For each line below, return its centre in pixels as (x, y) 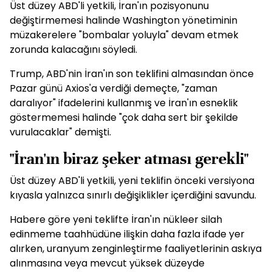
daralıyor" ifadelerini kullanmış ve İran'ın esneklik (124, 103)
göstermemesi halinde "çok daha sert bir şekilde (124, 117)
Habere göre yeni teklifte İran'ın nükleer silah (116, 219)
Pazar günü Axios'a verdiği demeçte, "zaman (114, 88)
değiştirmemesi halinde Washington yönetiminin (124, 20)
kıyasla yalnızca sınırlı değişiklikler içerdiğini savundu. (133, 195)
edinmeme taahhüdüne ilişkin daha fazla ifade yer (127, 234)
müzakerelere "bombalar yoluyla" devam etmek (124, 35)
